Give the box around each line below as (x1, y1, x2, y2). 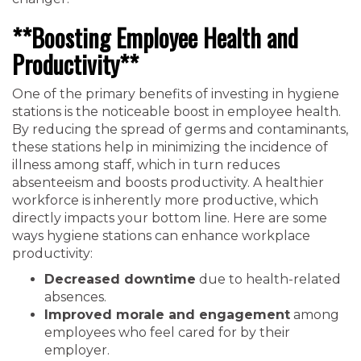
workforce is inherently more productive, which (12, 193, 318, 208)
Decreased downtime (44, 272, 196, 287)
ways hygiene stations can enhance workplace (12, 228, 310, 243)
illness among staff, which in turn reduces (12, 157, 280, 172)
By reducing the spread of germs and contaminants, (12, 122, 348, 137)
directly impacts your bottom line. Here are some (12, 210, 327, 226)
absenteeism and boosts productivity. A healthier (12, 175, 324, 190)
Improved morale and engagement (44, 307, 290, 322)
